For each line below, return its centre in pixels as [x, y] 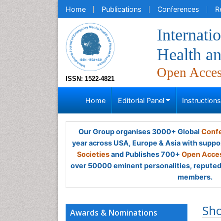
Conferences [178, 9]
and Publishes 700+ [146, 154]
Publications [122, 9]
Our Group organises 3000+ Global [140, 131]
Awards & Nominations [114, 213]
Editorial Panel [141, 100]
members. [195, 177]
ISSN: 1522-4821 [90, 79]
